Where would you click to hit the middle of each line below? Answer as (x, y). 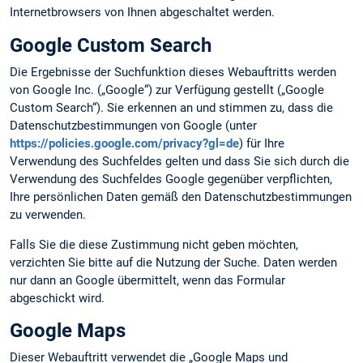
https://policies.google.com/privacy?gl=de (124, 143)
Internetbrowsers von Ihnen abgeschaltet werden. (142, 13)
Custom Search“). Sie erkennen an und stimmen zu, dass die (171, 107)
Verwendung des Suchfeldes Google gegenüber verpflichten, (171, 179)
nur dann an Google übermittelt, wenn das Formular (147, 280)
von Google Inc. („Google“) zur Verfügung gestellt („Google (167, 90)
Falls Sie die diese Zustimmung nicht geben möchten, (154, 244)
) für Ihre (262, 143)
